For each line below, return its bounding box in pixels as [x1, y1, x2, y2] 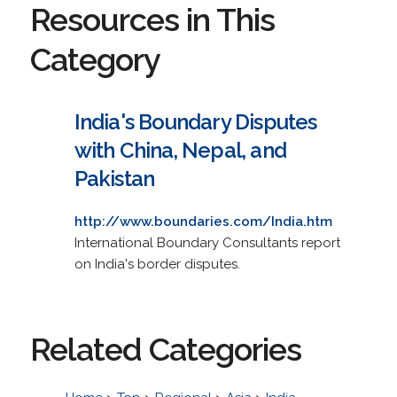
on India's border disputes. [74, 255, 240, 272]
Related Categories [29, 330, 301, 368]
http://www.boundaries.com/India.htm [74, 213, 332, 230]
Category [29, 40, 160, 78]
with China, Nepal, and [74, 136, 286, 163]
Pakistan [74, 165, 155, 191]
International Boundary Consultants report [74, 234, 340, 251]
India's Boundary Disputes [74, 108, 317, 135]
